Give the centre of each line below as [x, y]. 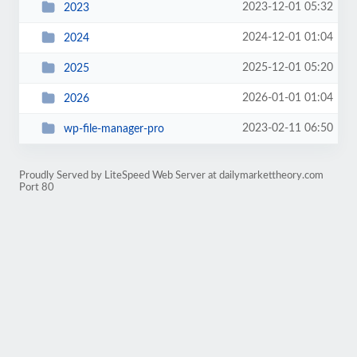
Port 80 [37, 187]
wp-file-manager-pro [114, 129]
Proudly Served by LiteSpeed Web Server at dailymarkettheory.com [171, 175]
